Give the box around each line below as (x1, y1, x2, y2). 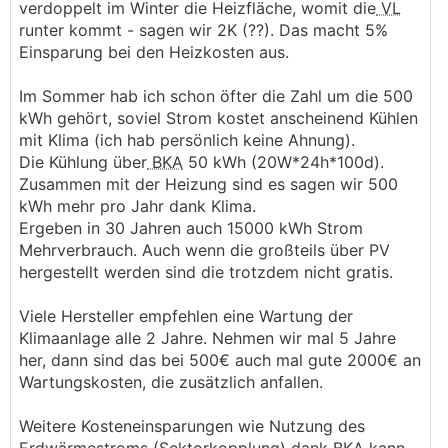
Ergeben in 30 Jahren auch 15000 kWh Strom (19, 218, 363, 238)
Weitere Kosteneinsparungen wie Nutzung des (19, 416, 365, 436)
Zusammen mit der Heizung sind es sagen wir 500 (19, 174, 398, 194)
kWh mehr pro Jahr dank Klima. (19, 196, 256, 216)
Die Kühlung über (19, 152, 147, 172)
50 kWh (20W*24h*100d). (183, 152, 384, 172)
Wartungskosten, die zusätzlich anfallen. (19, 372, 323, 392)
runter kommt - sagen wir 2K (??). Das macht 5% (19, 20, 388, 40)
